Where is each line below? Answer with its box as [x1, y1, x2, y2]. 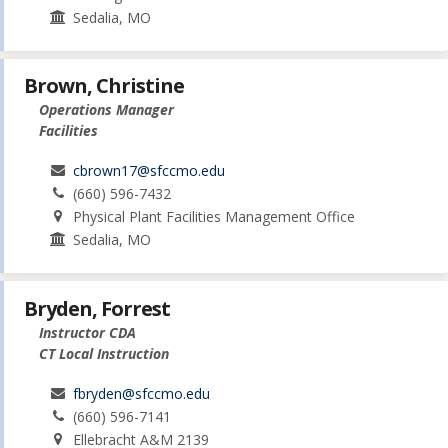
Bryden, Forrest [24, 294, 170, 322]
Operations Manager [39, 100, 174, 120]
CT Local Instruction [39, 343, 169, 363]
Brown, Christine [24, 72, 184, 100]
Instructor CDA [39, 322, 136, 342]
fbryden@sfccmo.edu [73, 383, 211, 403]
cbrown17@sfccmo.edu [73, 161, 226, 181]
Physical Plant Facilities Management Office [73, 207, 356, 227]
